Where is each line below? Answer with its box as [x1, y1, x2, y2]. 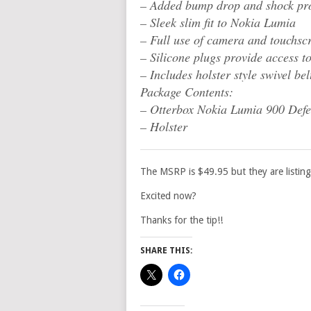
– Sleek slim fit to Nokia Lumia [140, 14, 296, 31]
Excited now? [140, 190, 196, 201]
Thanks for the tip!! [140, 215, 223, 226]
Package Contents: [140, 83, 233, 100]
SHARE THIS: [140, 246, 192, 255]
